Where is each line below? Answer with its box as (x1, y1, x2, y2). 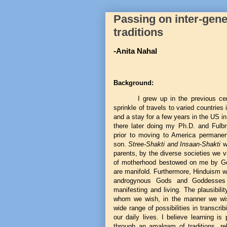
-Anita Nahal (113, 47, 157, 55)
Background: (113, 79, 154, 87)
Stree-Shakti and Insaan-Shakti (128, 140, 223, 148)
